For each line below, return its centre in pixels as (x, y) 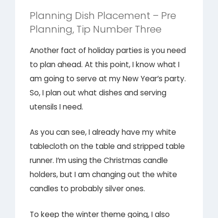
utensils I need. (57, 107)
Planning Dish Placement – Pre (103, 16)
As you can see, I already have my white (103, 132)
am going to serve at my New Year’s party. (108, 79)
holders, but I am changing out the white (104, 175)
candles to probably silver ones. (88, 189)
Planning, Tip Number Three (96, 29)
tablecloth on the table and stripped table (108, 146)
